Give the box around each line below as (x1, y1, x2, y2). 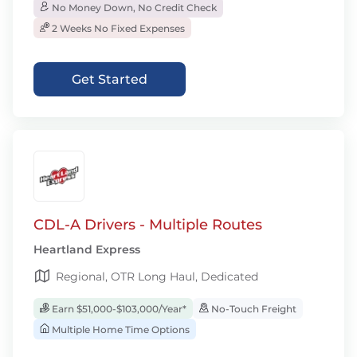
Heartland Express (33, 242, 140, 257)
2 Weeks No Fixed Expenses (49, 22, 185, 34)
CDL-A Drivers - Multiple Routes (33, 216, 262, 233)
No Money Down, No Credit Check (49, 2, 217, 14)
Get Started (72, 72, 147, 87)
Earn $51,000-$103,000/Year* (49, 303, 186, 315)
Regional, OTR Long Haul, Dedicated (56, 269, 258, 284)
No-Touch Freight (209, 303, 296, 315)
